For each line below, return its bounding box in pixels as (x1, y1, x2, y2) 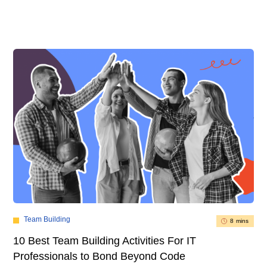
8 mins (230, 217, 249, 224)
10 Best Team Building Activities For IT (13, 234, 197, 247)
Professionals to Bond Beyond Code (13, 250, 186, 262)
